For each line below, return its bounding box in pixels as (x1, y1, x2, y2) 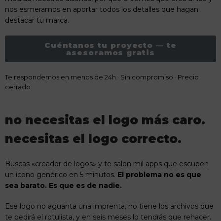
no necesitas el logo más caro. (5, 112, 205, 127)
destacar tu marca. (5, 16, 69, 25)
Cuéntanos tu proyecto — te (44, 40, 177, 50)
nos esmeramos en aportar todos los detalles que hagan (5, 5, 198, 14)
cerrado (5, 83, 31, 91)
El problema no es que (117, 170, 201, 179)
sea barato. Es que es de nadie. (5, 181, 122, 190)
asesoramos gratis (66, 48, 155, 58)
